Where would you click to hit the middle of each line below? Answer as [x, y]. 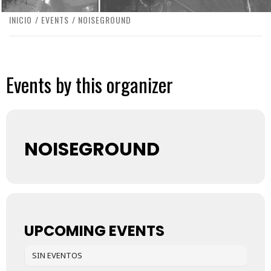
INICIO [21, 20]
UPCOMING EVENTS [94, 230]
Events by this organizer [90, 84]
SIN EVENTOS [57, 255]
